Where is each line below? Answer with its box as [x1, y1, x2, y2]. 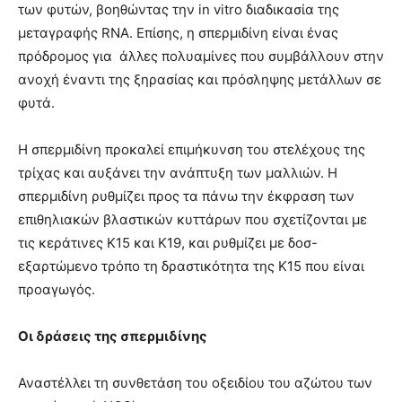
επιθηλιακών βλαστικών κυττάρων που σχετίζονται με [18, 211, 367, 229]
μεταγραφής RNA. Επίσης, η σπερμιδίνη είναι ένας [18, 24, 338, 42]
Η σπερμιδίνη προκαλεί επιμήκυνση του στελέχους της [18, 141, 365, 159]
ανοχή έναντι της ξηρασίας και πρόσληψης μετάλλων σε [18, 71, 381, 89]
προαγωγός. [18, 281, 95, 299]
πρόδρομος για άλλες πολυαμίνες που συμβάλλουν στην [18, 48, 384, 66]
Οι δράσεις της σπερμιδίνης [18, 328, 207, 345]
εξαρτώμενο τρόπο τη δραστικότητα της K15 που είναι [18, 258, 364, 275]
